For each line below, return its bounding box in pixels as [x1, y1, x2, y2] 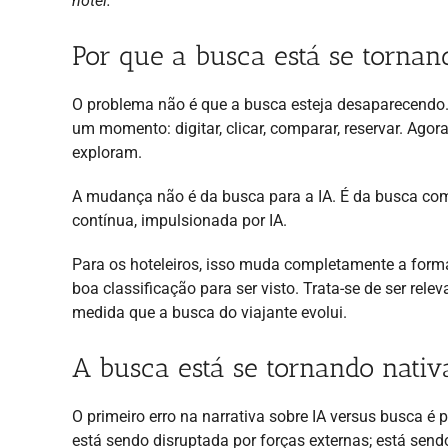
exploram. [72, 142, 142, 162]
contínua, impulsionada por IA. [72, 210, 287, 230]
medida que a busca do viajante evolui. [72, 302, 347, 322]
